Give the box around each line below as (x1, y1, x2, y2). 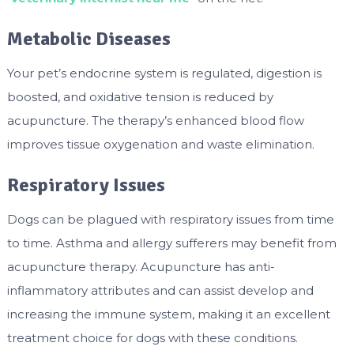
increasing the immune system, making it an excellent (6, 307, 330, 322)
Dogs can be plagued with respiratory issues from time (6, 212, 334, 228)
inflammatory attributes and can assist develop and (6, 283, 314, 299)
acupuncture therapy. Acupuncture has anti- (6, 259, 275, 275)
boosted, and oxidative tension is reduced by (6, 89, 273, 105)
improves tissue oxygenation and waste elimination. (6, 137, 314, 153)
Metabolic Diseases (6, 27, 171, 51)
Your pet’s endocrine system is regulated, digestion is (6, 66, 322, 81)
